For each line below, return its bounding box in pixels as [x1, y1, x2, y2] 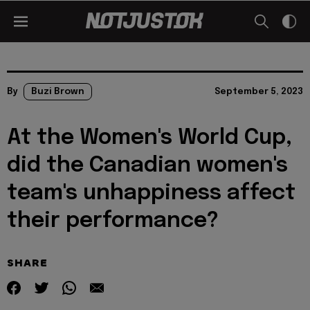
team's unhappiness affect [7, 183, 295, 204]
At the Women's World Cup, [7, 127, 292, 149]
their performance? [7, 210, 219, 232]
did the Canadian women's [7, 155, 288, 176]
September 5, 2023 [215, 87, 303, 96]
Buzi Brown [31, 87, 84, 96]
